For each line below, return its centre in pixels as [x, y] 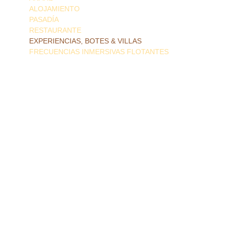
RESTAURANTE [55, 30]
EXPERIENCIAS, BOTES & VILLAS [85, 41]
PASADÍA [44, 20]
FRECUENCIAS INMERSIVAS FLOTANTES [99, 52]
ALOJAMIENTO [54, 9]
